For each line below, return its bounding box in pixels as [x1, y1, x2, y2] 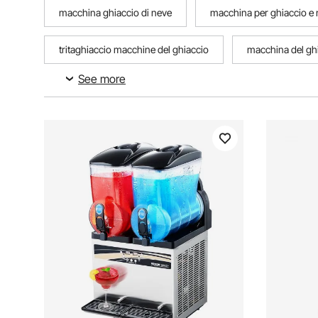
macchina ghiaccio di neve [59, 6, 172, 18]
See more [78, 72, 126, 86]
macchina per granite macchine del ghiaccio [59, 80, 246, 92]
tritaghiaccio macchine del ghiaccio [59, 43, 209, 55]
